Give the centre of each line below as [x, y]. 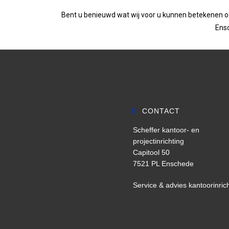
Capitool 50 [151, 153]
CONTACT [161, 111]
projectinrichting [158, 141]
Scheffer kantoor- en [166, 130]
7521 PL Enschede [163, 164]
